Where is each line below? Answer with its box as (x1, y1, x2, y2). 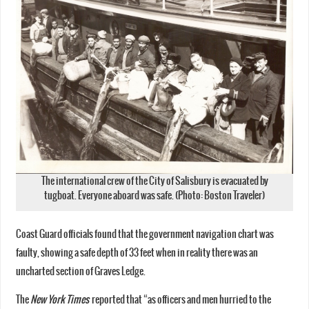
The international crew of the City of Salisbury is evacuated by (41, 175, 268, 188)
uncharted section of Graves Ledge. (15, 265, 146, 277)
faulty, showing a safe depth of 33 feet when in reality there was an (15, 246, 258, 259)
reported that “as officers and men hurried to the (88, 294, 271, 306)
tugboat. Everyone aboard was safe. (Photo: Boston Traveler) (44, 190, 265, 202)
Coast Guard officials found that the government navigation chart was (15, 228, 274, 240)
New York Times (30, 294, 89, 306)
